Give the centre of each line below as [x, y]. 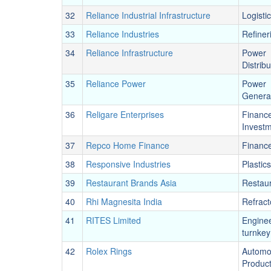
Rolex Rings [109, 251]
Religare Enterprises [125, 114]
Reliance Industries [122, 34]
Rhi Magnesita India [124, 201]
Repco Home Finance [128, 145]
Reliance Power [116, 83]
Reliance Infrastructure [129, 53]
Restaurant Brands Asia [131, 183]
